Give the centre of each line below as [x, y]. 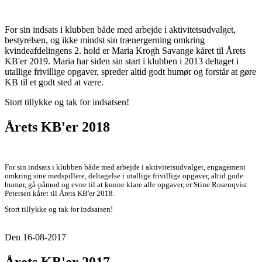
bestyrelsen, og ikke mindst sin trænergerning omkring [105, 40]
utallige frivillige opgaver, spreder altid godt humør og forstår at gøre [130, 71]
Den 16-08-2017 [35, 237]
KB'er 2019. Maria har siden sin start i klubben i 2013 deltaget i [122, 61]
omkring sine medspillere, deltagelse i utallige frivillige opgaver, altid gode [124, 176]
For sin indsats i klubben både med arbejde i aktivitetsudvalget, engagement [125, 167]
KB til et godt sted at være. [54, 82]
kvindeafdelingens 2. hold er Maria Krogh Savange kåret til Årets [125, 50]
